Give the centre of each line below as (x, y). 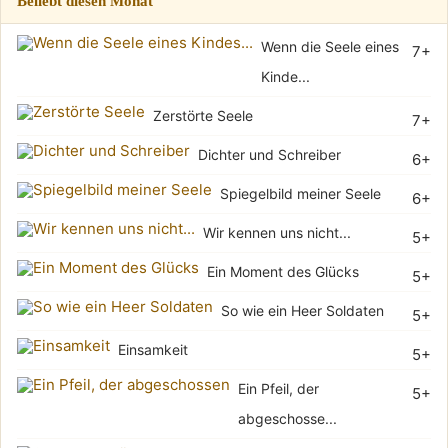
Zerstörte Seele (203, 115)
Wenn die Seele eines (330, 46)
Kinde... (285, 76)
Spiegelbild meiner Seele (300, 193)
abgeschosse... (287, 418)
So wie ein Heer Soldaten (302, 310)
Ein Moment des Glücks (283, 271)
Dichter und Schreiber (269, 154)
